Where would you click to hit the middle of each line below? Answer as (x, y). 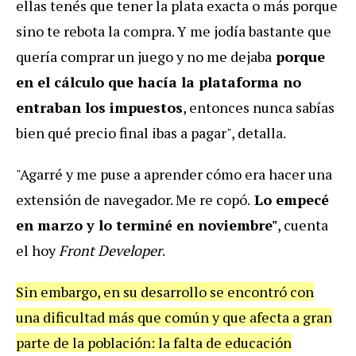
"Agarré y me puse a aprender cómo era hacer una (174, 174)
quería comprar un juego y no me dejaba (144, 56)
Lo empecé (290, 199)
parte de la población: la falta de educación (154, 342)
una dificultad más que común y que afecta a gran (174, 317)
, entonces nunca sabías (259, 107)
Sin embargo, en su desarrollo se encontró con (165, 291)
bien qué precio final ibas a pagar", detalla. (151, 132)
